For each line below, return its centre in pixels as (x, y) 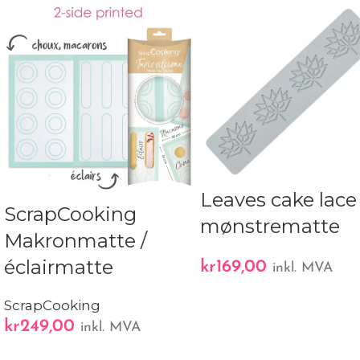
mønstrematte (270, 227)
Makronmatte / (76, 241)
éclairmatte (59, 268)
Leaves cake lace (279, 200)
